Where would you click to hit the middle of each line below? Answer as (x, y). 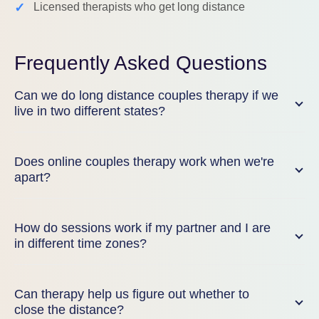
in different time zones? (80, 244)
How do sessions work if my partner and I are (142, 228)
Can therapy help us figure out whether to (132, 294)
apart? (32, 177)
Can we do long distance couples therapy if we (146, 95)
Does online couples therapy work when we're (144, 162)
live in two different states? (90, 111)
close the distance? (69, 310)
